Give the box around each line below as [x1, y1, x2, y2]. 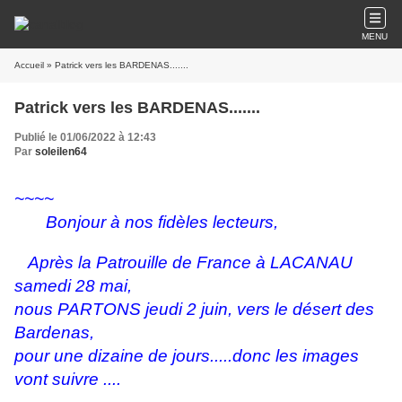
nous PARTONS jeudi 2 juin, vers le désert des [14, 300, 374, 319]
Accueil [14, 60, 44, 70]
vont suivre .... [14, 370, 121, 389]
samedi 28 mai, [14, 276, 132, 295]
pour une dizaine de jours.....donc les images [14, 346, 359, 365]
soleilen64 [35, 145, 87, 158]
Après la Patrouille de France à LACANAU [14, 253, 353, 272]
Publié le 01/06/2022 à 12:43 [14, 131, 156, 144]
